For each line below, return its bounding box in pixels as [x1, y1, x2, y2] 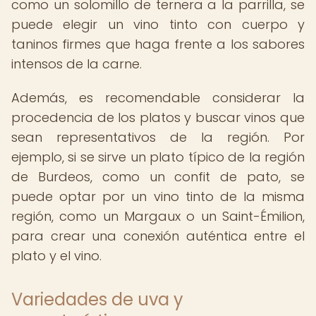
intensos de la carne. [11, 55, 142, 73]
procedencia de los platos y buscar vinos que [11, 109, 305, 126]
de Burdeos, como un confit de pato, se [11, 168, 305, 186]
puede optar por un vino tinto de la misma [11, 188, 305, 205]
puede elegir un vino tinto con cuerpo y [11, 16, 305, 33]
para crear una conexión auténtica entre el [11, 227, 305, 245]
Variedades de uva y [11, 288, 183, 311]
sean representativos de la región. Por [11, 128, 305, 146]
